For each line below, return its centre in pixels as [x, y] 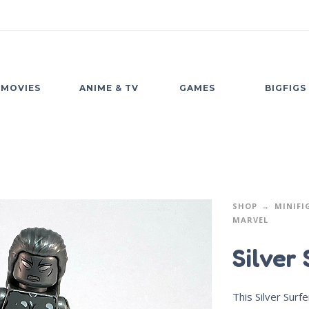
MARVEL [250, 220]
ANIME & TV [109, 88]
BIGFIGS [286, 88]
